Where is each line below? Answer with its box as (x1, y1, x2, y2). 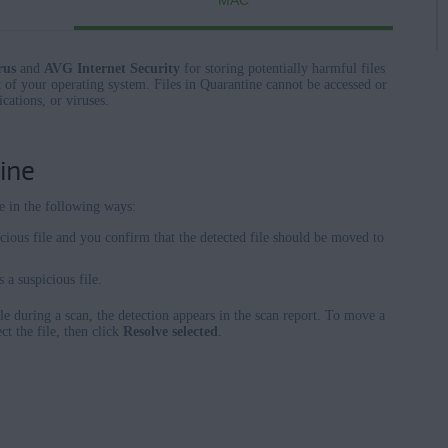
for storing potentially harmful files (180, 61, 385, 76)
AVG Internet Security (44, 61, 180, 76)
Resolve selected (123, 324, 218, 339)
